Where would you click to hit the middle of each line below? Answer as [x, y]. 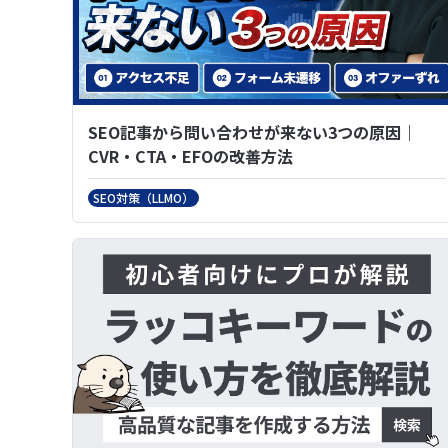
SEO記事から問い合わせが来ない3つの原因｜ [252, 131]
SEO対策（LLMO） [143, 197]
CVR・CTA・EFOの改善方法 [190, 155]
